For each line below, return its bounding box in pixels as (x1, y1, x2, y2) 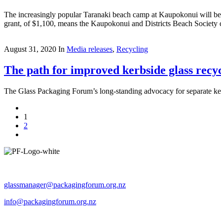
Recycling (116, 45, 148, 54)
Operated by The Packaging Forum (4, 164, 114, 173)
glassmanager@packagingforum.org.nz (4, 181, 126, 189)
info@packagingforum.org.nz (4, 197, 96, 206)
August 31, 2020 (4, 45, 56, 54)
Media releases (67, 45, 112, 54)
